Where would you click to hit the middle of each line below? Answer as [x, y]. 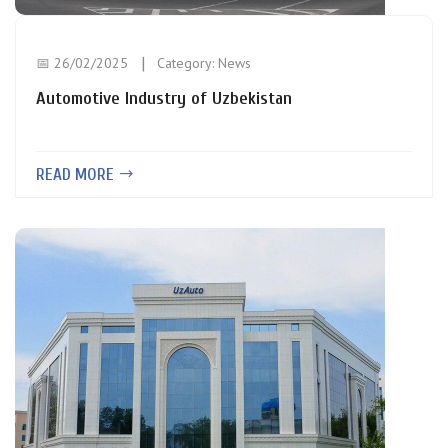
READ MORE [77, 174]
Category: [187, 63]
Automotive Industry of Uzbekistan [164, 98]
